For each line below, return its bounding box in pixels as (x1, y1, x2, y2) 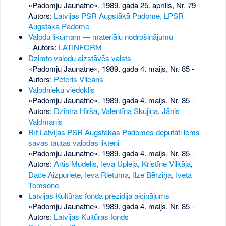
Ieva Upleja (100, 158, 138, 169)
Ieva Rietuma (84, 169, 129, 180)
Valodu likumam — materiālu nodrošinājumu (28, 31, 173, 42)
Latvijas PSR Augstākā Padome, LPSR (53, 10, 184, 21)
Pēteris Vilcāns (53, 74, 103, 85)
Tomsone (28, 180, 59, 191)
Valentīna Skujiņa (101, 105, 158, 117)
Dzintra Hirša (53, 105, 97, 117)
